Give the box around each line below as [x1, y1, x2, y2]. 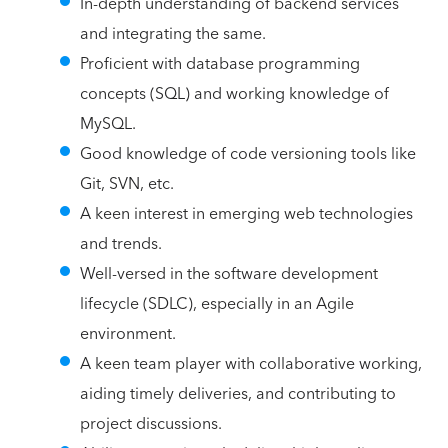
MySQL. [80, 109, 136, 138]
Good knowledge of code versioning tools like [80, 139, 416, 168]
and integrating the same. [80, 19, 266, 48]
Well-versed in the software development [80, 259, 378, 288]
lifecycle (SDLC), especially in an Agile [80, 289, 354, 318]
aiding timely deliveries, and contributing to [80, 379, 396, 408]
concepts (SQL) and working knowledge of [80, 79, 389, 108]
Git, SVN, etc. [80, 169, 174, 198]
